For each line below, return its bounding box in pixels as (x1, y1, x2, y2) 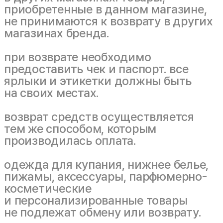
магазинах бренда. (4, 26, 110, 40)
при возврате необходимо (4, 50, 151, 64)
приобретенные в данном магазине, (4, 2, 207, 16)
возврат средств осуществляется (4, 110, 194, 124)
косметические (4, 181, 92, 196)
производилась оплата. (4, 133, 136, 148)
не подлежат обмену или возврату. (4, 205, 202, 220)
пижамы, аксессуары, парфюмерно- (4, 169, 208, 184)
